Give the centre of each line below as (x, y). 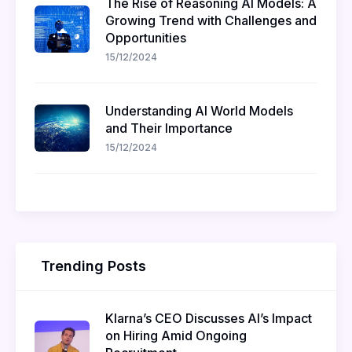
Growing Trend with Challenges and (211, 20)
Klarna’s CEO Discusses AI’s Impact (209, 318)
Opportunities (146, 38)
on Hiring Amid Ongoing (176, 335)
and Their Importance (169, 128)
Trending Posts (93, 266)
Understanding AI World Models (199, 111)
